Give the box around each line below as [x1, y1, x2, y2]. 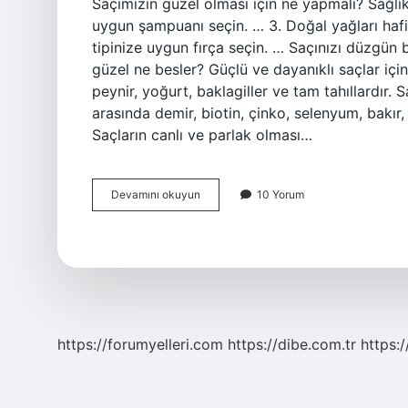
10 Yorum [257, 188, 304, 201]
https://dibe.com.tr [228, 335, 356, 353]
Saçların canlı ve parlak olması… [92, 126, 312, 144]
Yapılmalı [199, 269, 245, 282]
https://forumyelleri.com [57, 335, 223, 353]
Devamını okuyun [111, 188, 200, 201]
